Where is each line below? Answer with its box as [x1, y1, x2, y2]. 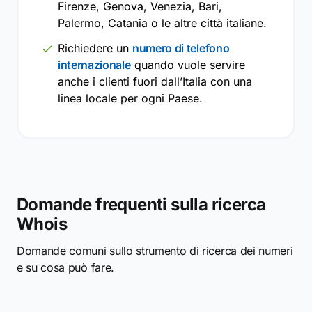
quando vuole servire [130, 58, 245, 72]
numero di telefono [132, 41, 230, 55]
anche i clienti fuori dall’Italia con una [58, 75, 252, 88]
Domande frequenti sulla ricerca [17, 194, 266, 214]
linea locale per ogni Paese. [58, 91, 203, 105]
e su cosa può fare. [17, 260, 114, 274]
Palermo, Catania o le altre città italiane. [58, 16, 267, 30]
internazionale [58, 58, 131, 72]
